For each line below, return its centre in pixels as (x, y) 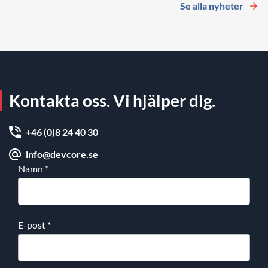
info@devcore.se (62, 154)
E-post (33, 225)
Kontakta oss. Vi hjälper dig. (112, 101)
